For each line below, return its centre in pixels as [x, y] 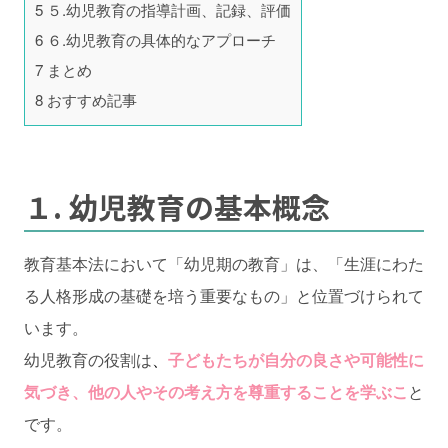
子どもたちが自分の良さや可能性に [296, 359]
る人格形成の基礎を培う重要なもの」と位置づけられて [224, 295]
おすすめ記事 [90, 100]
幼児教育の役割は [88, 359]
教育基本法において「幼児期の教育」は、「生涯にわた [224, 263]
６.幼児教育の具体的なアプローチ [159, 40]
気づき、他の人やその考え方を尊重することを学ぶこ [216, 391]
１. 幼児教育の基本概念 [177, 206]
